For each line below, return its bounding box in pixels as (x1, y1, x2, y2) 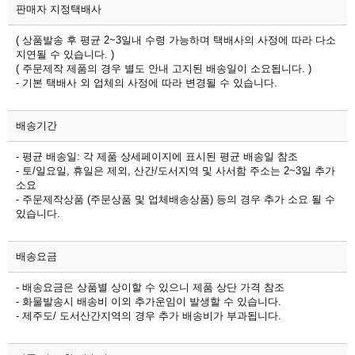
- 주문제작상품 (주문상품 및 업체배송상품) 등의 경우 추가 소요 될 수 (16, 193, 335, 205)
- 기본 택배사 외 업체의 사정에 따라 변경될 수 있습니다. (16, 76, 281, 89)
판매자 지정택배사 (16, 2, 101, 15)
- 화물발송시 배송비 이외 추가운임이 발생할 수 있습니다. (16, 295, 281, 307)
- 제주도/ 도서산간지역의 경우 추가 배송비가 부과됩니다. (16, 309, 281, 322)
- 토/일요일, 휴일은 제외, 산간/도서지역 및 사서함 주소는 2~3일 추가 (16, 164, 335, 177)
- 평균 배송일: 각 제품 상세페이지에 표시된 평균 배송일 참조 (16, 150, 298, 162)
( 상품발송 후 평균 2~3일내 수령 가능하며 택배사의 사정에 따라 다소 (16, 33, 336, 46)
